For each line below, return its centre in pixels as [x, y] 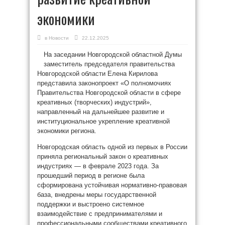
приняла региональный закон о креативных [103, 156]
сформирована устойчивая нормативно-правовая [112, 185]
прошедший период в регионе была [91, 176]
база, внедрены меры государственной [97, 195]
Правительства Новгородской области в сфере [109, 93]
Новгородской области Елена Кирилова [97, 74]
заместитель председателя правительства [109, 64]
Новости [59, 38]
